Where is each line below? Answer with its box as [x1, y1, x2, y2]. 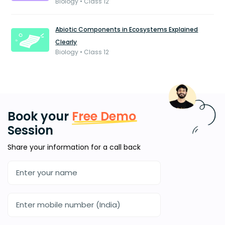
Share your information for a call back [8, 142, 141, 152]
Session [8, 122, 53, 139]
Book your [8, 108, 69, 125]
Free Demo [69, 108, 136, 125]
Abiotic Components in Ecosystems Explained [55, 25, 198, 34]
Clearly [55, 38, 77, 46]
